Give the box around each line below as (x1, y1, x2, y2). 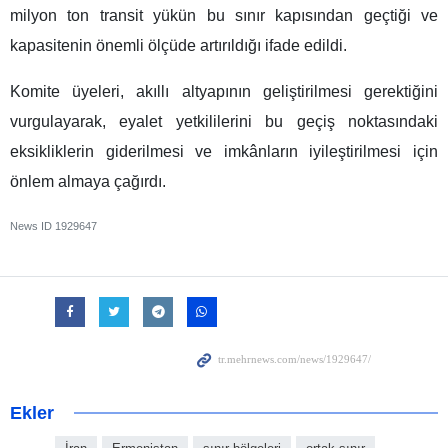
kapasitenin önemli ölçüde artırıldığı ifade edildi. (10, 37, 347, 55)
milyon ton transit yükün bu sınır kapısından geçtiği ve (10, 7, 438, 25)
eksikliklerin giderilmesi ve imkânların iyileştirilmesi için (10, 143, 438, 161)
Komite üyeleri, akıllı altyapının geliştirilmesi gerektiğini (10, 83, 438, 101)
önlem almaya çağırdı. (10, 173, 166, 191)
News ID (10, 220, 55, 233)
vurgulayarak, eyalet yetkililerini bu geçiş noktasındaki (10, 113, 438, 131)
